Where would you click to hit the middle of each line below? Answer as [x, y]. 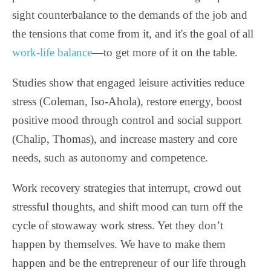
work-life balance [52, 53]
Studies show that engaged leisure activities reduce [128, 83]
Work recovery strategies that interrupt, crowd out [126, 188]
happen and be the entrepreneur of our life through [129, 263]
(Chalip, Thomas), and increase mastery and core [125, 139]
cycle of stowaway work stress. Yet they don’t [118, 226]
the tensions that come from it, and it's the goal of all [133, 34]
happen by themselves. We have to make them [119, 244]
